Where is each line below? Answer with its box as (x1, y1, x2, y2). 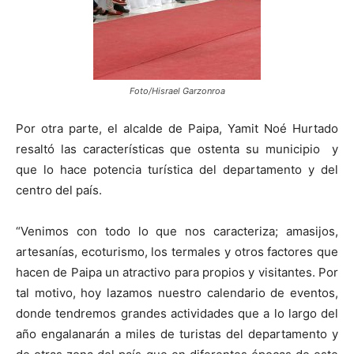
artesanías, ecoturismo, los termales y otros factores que (16, 243, 338, 259)
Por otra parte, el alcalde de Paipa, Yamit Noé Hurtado (16, 120, 338, 136)
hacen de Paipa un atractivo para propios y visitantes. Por (16, 264, 338, 280)
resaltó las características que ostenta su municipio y (16, 141, 338, 156)
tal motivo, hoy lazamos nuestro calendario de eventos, (16, 284, 338, 300)
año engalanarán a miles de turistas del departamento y (16, 326, 338, 341)
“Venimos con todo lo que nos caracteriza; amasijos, (16, 223, 338, 239)
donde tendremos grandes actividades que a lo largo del (16, 305, 338, 321)
